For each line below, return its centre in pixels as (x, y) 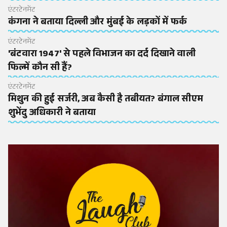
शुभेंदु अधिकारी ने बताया (52, 114)
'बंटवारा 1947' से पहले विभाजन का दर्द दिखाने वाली (102, 54)
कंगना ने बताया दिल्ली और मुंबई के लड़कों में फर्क (98, 23)
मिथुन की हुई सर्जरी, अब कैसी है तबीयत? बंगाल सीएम (106, 100)
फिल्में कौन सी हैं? (40, 68)
